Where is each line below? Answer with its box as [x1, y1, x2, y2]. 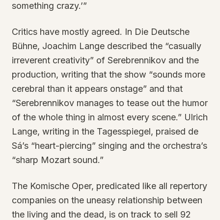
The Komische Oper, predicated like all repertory [12, 181, 207, 191]
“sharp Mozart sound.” [12, 155, 104, 165]
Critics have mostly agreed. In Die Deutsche [12, 27, 190, 37]
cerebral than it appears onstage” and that [12, 83, 183, 94]
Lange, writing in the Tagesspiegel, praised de [12, 126, 198, 137]
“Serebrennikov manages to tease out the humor [12, 98, 208, 108]
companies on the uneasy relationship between [12, 195, 202, 205]
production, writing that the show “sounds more [12, 69, 205, 80]
